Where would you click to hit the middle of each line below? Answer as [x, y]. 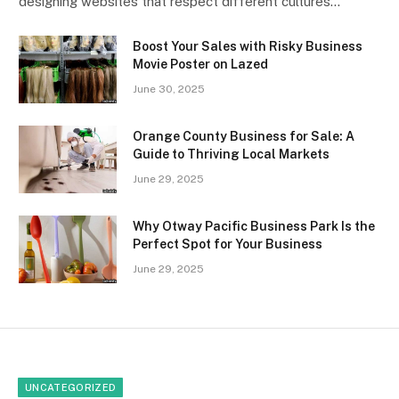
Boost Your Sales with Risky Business [248, 46]
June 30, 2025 [169, 89]
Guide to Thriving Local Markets [231, 154]
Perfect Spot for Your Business [228, 244]
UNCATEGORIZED [71, 387]
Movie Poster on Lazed [200, 64]
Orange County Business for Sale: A [244, 136]
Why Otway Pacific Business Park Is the [254, 226]
